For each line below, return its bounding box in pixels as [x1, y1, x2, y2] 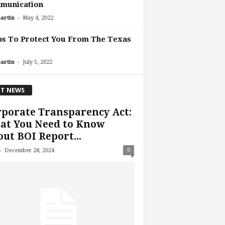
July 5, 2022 [22, 59, 52, 66]
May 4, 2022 [22, 15, 53, 22]
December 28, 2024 [4, 147, 54, 154]
